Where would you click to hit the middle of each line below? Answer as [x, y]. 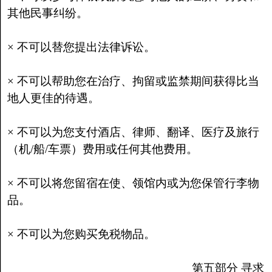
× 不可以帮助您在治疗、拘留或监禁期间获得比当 [133, 81]
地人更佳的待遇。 [53, 98]
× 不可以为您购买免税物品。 [81, 234]
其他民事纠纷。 [47, 13]
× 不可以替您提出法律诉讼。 [81, 47]
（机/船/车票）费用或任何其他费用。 [102, 149]
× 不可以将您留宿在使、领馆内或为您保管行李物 [133, 183]
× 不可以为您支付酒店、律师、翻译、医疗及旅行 [133, 132]
